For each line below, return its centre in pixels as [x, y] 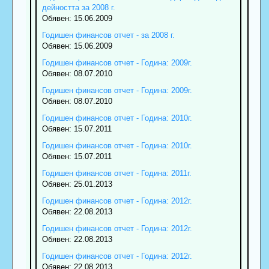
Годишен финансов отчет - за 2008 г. [108, 35]
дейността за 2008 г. [78, 7]
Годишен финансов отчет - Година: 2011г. [116, 173]
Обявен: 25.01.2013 [77, 184]
